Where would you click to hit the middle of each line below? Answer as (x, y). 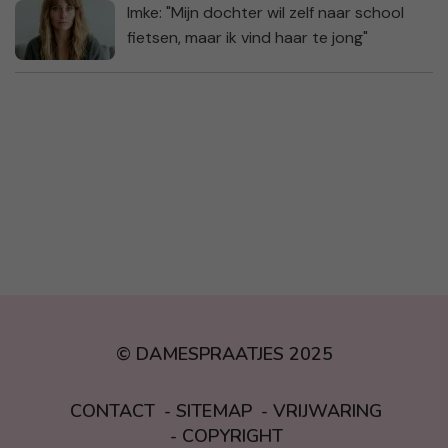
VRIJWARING (327, 410)
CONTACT (112, 410)
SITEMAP (214, 410)
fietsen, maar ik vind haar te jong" (247, 37)
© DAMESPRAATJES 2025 (224, 353)
